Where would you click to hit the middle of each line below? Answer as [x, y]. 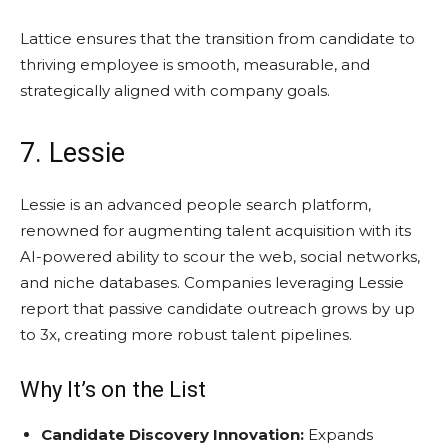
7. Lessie [72, 152]
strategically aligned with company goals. [175, 90]
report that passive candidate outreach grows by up [217, 308]
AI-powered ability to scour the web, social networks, [220, 256]
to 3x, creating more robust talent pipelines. [186, 334]
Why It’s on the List [113, 389]
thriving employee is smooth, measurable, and [195, 64]
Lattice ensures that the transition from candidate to [217, 38]
